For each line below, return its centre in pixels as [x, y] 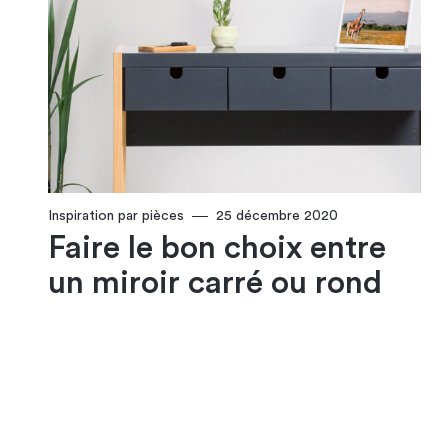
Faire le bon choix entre [217, 248]
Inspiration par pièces [116, 216]
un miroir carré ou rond [215, 283]
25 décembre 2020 [277, 216]
